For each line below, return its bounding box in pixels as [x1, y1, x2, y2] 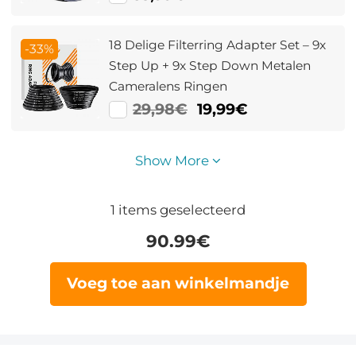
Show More [135, 153, 212, 169]
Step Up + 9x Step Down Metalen [109, 58, 311, 74]
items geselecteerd [115, 201, 246, 218]
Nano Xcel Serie [109, 5, 205, 21]
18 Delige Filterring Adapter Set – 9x [109, 37, 327, 53]
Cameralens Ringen [109, 79, 228, 95]
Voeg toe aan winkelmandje [67, 274, 289, 293]
